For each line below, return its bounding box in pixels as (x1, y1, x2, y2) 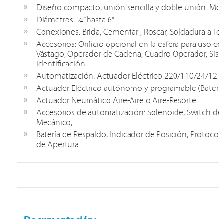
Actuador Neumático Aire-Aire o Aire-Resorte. (36, 96, 197, 106)
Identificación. (36, 60, 87, 69)
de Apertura (36, 140, 79, 150)
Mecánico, (36, 118, 72, 128)
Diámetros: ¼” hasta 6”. (36, 16, 115, 25)
